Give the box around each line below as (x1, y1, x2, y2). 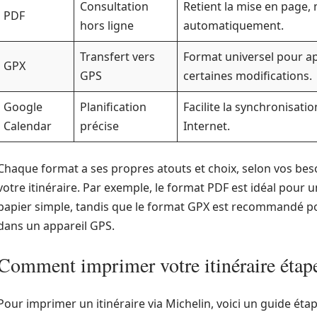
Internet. (183, 118, 230, 134)
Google (4, 99, 42, 115)
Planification (80, 99, 146, 115)
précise (80, 118, 119, 134)
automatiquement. (183, 18, 284, 33)
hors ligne (80, 18, 134, 33)
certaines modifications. (183, 68, 312, 83)
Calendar (4, 118, 52, 134)
